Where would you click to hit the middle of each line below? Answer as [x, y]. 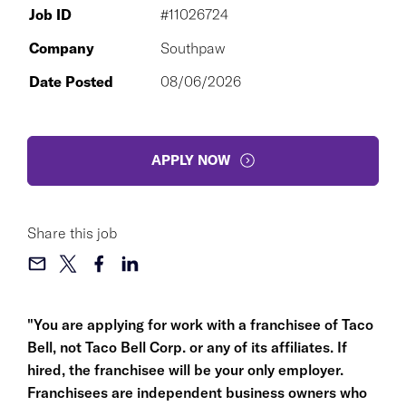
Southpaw [193, 48]
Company [62, 48]
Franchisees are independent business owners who [197, 392]
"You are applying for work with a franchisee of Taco [200, 324]
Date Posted [71, 81]
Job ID [50, 14]
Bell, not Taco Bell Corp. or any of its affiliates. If [187, 347]
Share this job [72, 232]
